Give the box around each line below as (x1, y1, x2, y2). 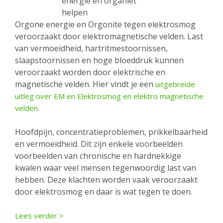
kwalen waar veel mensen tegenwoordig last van (15, 162, 196, 173)
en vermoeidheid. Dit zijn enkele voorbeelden (15, 138, 183, 149)
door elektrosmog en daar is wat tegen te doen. (15, 186, 192, 197)
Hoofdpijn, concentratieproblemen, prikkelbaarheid (15, 126, 208, 137)
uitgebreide (155, 79, 195, 89)
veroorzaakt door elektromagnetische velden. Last (15, 30, 203, 42)
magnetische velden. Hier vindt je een (15, 78, 155, 90)
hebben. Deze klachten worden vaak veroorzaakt (15, 174, 198, 185)
